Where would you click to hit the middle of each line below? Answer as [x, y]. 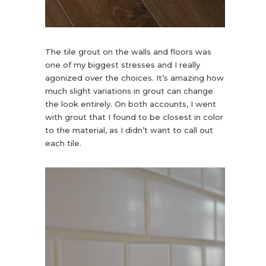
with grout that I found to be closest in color [134, 117]
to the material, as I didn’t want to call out [129, 130]
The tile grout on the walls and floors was [128, 52]
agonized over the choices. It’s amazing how [134, 78]
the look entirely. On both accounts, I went [130, 104]
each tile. [63, 143]
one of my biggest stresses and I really [122, 65]
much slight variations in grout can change [129, 91]
